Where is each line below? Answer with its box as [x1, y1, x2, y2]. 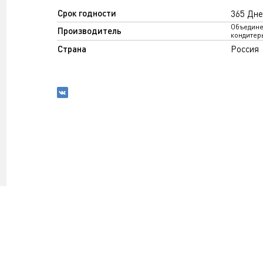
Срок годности [57, 7, 116, 19]
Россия [230, 43, 259, 54]
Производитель [57, 25, 122, 36]
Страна [57, 43, 86, 55]
